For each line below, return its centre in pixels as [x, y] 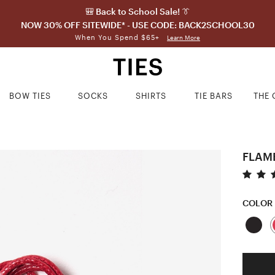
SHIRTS [151, 96]
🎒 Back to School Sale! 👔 [137, 11]
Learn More [184, 37]
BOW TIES [30, 96]
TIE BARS [214, 96]
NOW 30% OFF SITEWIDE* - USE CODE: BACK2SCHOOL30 [137, 25]
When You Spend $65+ [118, 37]
